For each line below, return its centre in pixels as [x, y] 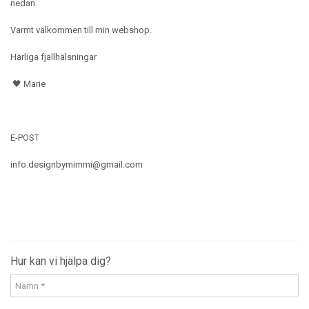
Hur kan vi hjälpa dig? [61, 261]
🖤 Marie [29, 84]
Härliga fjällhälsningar [54, 57]
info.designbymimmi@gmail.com [77, 165]
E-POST [25, 138]
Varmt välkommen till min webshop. [81, 30]
